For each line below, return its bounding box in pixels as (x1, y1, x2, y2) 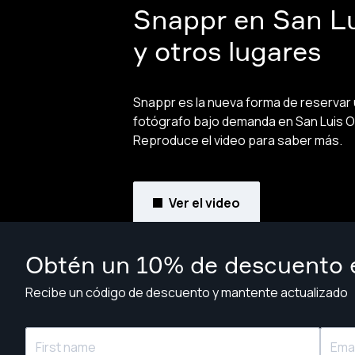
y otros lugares (133, 34, 321, 67)
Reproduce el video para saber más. (133, 131, 342, 149)
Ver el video (169, 193, 240, 212)
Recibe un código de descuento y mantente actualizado (25, 284, 348, 301)
